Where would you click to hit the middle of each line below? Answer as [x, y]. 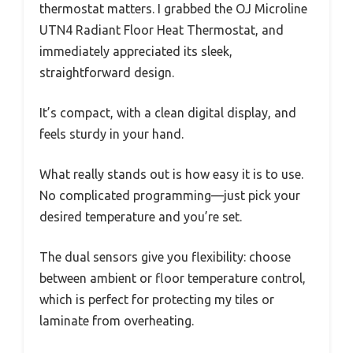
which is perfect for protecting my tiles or [157, 299]
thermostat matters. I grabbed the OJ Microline [173, 9]
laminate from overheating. [117, 321]
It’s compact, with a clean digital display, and [168, 113]
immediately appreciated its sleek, [136, 51]
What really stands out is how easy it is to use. [171, 174]
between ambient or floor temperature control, [173, 278]
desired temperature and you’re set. [141, 217]
